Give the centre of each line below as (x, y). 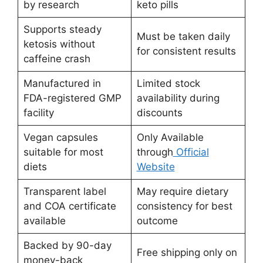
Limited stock (168, 84)
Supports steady (62, 30)
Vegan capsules (60, 138)
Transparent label (65, 192)
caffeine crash (57, 59)
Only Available (170, 138)
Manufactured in (62, 84)
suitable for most (63, 152)
